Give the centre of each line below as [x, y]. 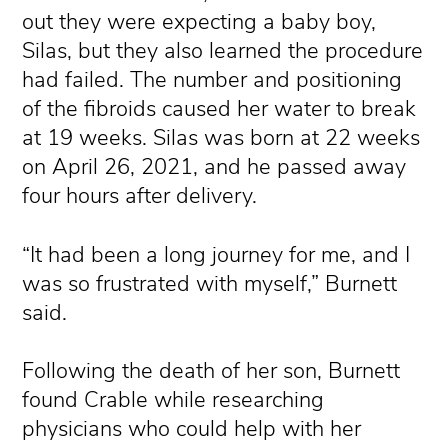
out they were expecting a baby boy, [199, 21]
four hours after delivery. [140, 195]
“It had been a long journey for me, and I [216, 254]
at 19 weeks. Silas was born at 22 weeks [221, 137]
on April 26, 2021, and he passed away [214, 166]
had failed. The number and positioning [212, 79]
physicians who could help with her [192, 429]
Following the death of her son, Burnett [211, 371]
